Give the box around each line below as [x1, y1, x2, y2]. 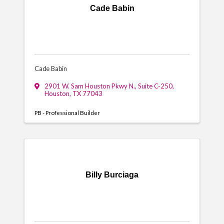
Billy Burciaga [85, 170, 138, 179]
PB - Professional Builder [34, 109, 100, 116]
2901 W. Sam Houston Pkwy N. [44, 82, 135, 90]
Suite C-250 [137, 82, 172, 90]
